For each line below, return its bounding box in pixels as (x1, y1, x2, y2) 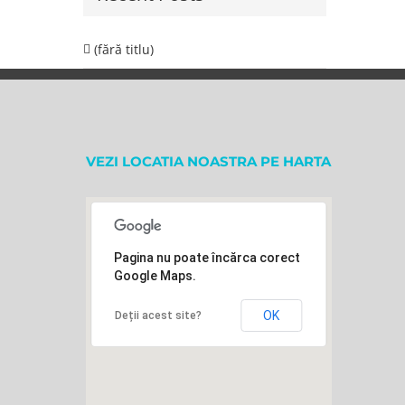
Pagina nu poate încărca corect (114, 250, 301, 266)
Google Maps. (114, 268, 197, 284)
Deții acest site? (115, 309, 202, 323)
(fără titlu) (93, 41, 154, 59)
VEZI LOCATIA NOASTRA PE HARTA (86, 153, 332, 171)
